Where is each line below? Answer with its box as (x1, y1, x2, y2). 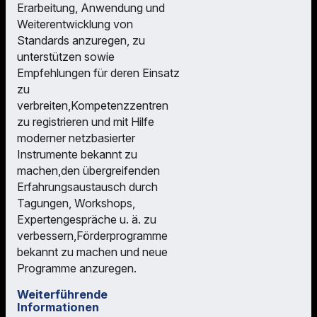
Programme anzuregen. (17, 260, 137, 275)
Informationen (17, 299, 99, 314)
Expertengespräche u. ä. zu (17, 212, 156, 226)
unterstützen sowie (17, 49, 115, 64)
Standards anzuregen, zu (17, 33, 145, 47)
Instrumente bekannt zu (17, 146, 137, 161)
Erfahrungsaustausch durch (17, 179, 158, 194)
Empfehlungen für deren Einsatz (17, 65, 180, 80)
